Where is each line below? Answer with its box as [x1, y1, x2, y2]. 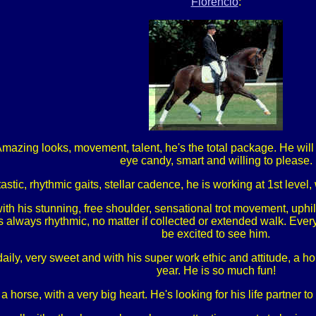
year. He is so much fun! [156, 265, 276, 276]
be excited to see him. [162, 228, 270, 240]
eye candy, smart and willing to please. [119, 154, 312, 166]
